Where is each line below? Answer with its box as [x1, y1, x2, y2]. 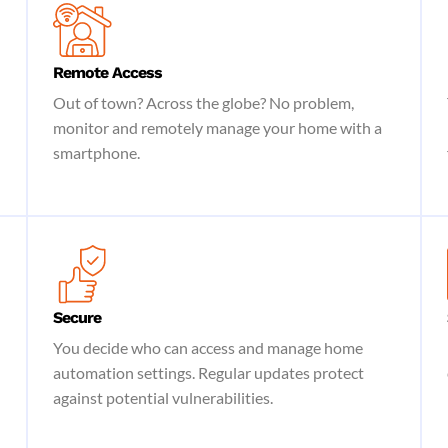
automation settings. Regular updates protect [53, 363, 365, 382]
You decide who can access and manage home [53, 338, 364, 357]
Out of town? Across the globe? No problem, [53, 93, 355, 112]
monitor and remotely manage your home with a [53, 118, 383, 137]
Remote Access [53, 63, 163, 82]
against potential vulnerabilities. [53, 388, 274, 407]
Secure [53, 308, 102, 327]
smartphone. [53, 143, 141, 162]
